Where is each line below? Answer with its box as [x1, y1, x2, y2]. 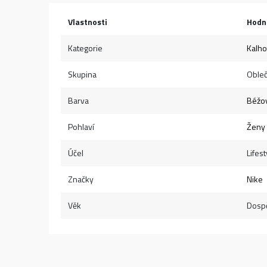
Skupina [68, 68, 97, 80]
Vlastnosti [68, 15, 107, 28]
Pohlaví [68, 120, 94, 133]
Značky [68, 173, 94, 185]
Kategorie [68, 42, 103, 54]
